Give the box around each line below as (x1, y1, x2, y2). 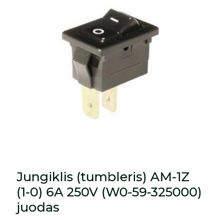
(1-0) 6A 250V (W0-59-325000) (17, 184, 202, 200)
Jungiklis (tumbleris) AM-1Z (17, 168, 190, 185)
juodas (17, 199, 60, 215)
